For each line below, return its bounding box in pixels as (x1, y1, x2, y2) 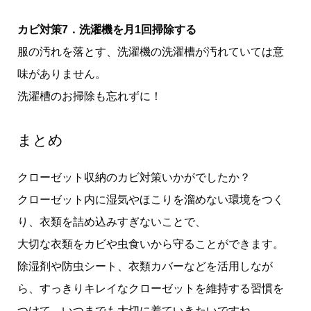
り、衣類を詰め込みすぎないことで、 (17, 216, 206, 228)
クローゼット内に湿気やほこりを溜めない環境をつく (17, 194, 284, 206)
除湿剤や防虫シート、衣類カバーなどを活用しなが (17, 260, 273, 273)
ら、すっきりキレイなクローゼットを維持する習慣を (17, 283, 284, 295)
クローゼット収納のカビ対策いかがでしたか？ (17, 171, 251, 184)
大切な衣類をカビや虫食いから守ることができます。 (17, 238, 284, 251)
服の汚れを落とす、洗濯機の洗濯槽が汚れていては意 (17, 46, 284, 58)
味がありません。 (17, 68, 106, 81)
